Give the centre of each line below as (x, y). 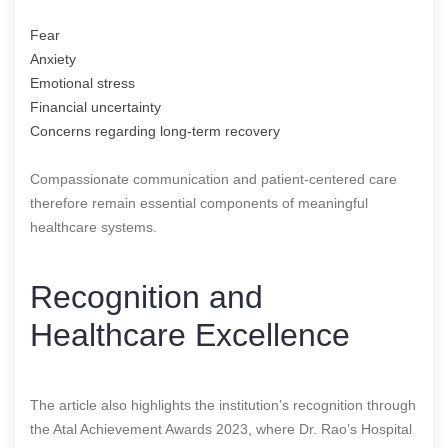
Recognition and (146, 296)
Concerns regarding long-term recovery (155, 130)
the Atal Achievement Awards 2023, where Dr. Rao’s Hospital (221, 428)
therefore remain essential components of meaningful (199, 202)
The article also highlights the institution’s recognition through (223, 404)
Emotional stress (82, 82)
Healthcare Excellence (190, 334)
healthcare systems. (93, 226)
